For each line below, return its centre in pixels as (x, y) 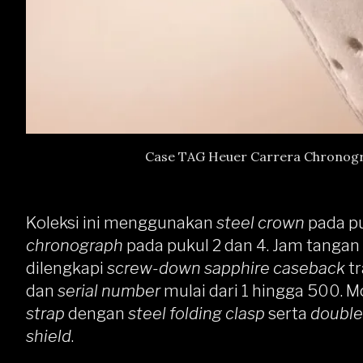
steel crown (261, 223)
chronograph (76, 246)
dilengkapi (66, 268)
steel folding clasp (198, 314)
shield (49, 336)
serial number (109, 291)
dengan (98, 314)
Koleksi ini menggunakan (121, 223)
